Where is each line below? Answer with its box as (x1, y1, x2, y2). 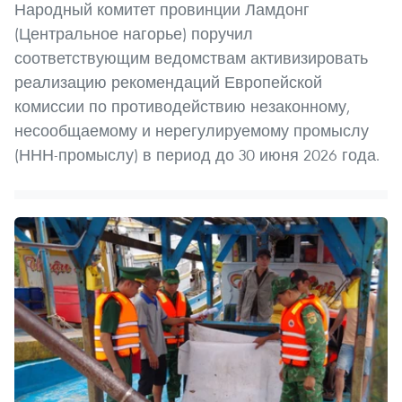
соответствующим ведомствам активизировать (14, 47, 368, 68)
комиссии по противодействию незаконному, (14, 95, 350, 117)
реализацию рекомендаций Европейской (14, 71, 322, 92)
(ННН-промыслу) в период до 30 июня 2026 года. (14, 144, 380, 165)
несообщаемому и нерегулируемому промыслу (14, 119, 369, 141)
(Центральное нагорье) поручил (14, 22, 253, 44)
